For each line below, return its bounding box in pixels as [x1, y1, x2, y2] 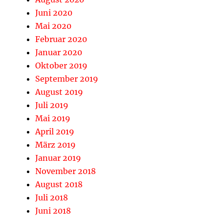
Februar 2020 [35, 34, 87, 44]
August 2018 [35, 179, 83, 189]
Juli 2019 [35, 100, 68, 110]
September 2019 [35, 74, 98, 84]
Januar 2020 [35, 47, 82, 57]
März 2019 [35, 140, 76, 150]
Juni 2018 [35, 206, 71, 216]
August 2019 [35, 87, 83, 97]
